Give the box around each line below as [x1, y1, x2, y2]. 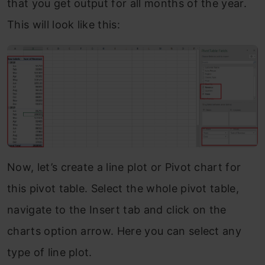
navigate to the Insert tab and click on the [7, 203, 227, 216]
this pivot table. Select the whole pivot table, [7, 182, 240, 195]
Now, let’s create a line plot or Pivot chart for [7, 161, 241, 174]
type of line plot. [7, 246, 96, 259]
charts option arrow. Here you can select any [7, 225, 242, 238]
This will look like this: [7, 18, 121, 31]
